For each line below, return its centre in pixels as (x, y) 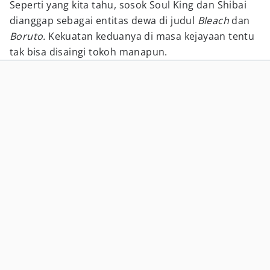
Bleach (215, 20)
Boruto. (29, 36)
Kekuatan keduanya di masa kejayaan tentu (152, 36)
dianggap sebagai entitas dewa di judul (104, 20)
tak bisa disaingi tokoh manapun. (89, 52)
